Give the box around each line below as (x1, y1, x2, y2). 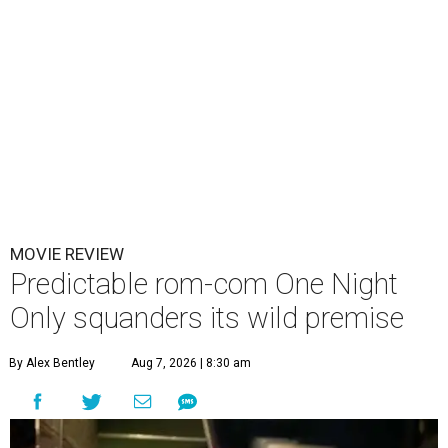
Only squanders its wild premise (10, 301, 404, 336)
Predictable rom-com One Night (10, 267, 398, 302)
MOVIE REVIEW (10, 244, 124, 265)
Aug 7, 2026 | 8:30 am (131, 356, 251, 371)
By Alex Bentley (9, 356, 95, 371)
